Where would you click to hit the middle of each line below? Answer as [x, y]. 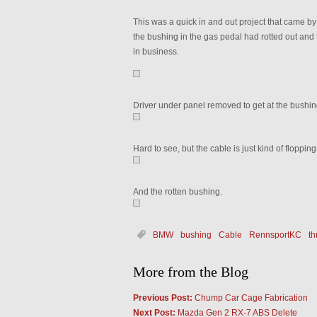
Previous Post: [162, 298]
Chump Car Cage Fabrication [250, 298]
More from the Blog [190, 272]
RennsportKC [275, 235]
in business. [156, 52]
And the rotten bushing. [177, 192]
